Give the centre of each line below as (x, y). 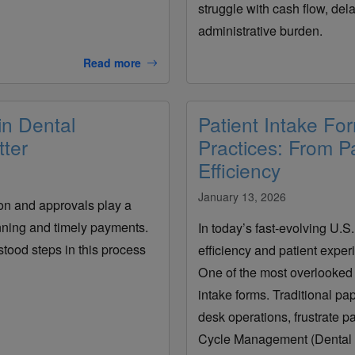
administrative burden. (260, 30)
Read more (112, 62)
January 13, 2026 (242, 196)
